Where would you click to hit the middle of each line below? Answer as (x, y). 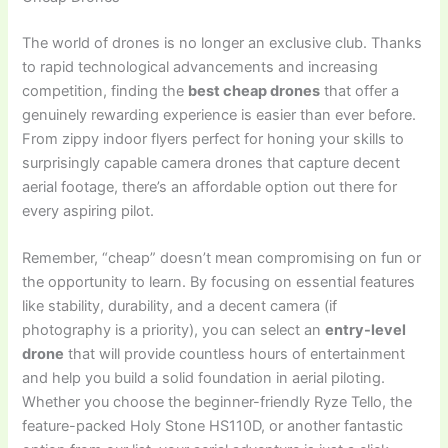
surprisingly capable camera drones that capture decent (211, 162)
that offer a (360, 90)
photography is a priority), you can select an (174, 330)
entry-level (366, 330)
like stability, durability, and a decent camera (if (180, 306)
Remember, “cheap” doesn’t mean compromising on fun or (222, 258)
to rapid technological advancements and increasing (200, 66)
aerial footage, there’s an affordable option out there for (210, 186)
